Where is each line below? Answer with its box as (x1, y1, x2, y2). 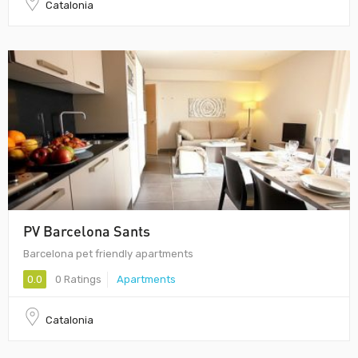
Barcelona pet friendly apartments (23, 247, 193, 260)
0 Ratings (53, 273, 101, 285)
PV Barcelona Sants (23, 221, 150, 240)
